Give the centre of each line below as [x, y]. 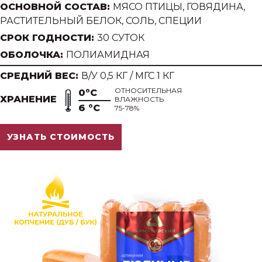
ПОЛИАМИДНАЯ [108, 55]
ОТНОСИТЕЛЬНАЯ [148, 91]
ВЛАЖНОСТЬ [139, 99]
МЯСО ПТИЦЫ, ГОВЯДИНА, [179, 7]
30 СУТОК [121, 38]
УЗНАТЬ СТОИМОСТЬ [61, 137]
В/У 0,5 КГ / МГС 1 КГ [128, 76]
